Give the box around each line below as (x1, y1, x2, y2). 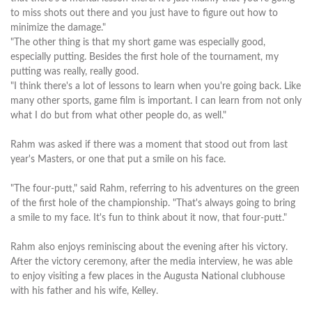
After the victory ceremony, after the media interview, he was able (10, 256, 292, 267)
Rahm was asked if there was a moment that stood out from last (10, 139, 288, 150)
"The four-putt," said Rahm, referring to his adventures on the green (10, 183, 299, 194)
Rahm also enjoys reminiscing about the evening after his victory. (10, 242, 288, 252)
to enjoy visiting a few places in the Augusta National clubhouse (10, 271, 285, 281)
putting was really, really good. (10, 66, 139, 77)
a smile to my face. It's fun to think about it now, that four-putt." (10, 212, 287, 223)
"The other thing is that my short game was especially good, (10, 37, 265, 47)
